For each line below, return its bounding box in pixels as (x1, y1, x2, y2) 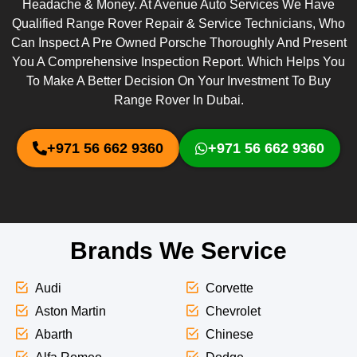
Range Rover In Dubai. (113, 93, 244, 108)
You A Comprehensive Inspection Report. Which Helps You (12, 55, 345, 69)
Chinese (205, 328, 253, 342)
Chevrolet (205, 304, 261, 319)
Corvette (205, 281, 253, 296)
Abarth (34, 328, 73, 342)
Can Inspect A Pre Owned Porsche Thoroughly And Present (10, 36, 347, 50)
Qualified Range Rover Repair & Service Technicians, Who (12, 17, 345, 31)
